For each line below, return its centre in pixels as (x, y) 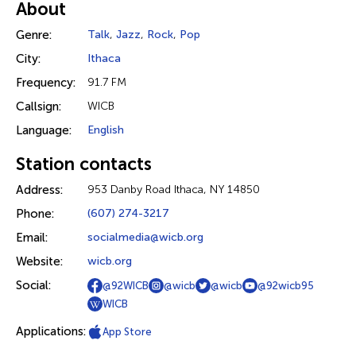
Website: (39, 261)
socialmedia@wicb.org (145, 237)
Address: (39, 190)
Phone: (35, 214)
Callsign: (39, 106)
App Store (127, 332)
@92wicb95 (286, 286)
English (106, 130)
